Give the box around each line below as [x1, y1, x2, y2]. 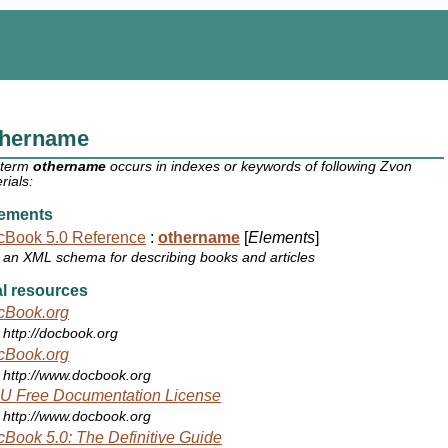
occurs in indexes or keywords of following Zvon [106, 159, 413, 175]
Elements [248, 228, 315, 246]
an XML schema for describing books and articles [3, 250, 316, 266]
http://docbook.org [3, 326, 119, 342]
